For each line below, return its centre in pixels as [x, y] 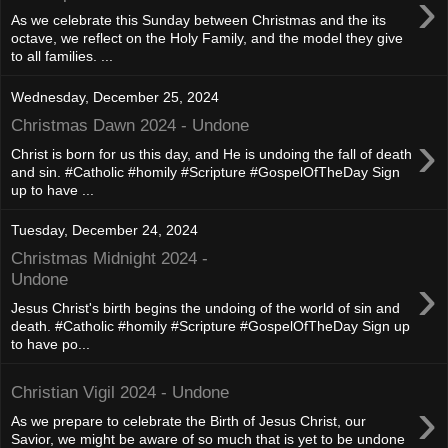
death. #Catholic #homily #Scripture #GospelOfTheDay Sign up [210, 325]
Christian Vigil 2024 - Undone [120, 392]
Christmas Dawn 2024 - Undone [130, 124]
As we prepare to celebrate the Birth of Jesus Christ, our [188, 421]
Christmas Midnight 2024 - [109, 258]
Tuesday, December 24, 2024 [104, 229]
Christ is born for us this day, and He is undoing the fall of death [211, 153]
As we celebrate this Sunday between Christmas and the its [198, 20]
